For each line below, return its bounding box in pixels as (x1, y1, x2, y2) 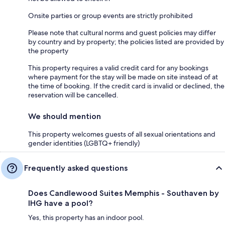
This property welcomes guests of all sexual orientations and (28, 129, 215, 139)
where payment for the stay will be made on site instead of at (28, 72, 218, 81)
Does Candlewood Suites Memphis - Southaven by (28, 188, 219, 198)
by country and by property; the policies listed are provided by (28, 37, 224, 46)
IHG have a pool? (28, 198, 93, 208)
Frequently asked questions (24, 163, 128, 173)
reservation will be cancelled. (28, 90, 119, 99)
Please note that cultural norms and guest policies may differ (28, 28, 216, 37)
